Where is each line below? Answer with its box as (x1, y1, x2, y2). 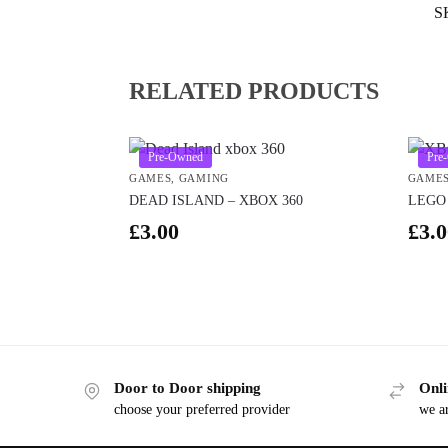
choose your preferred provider (113, 402, 290, 418)
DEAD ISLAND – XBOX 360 (128, 192, 303, 208)
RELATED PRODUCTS (128, 77, 379, 104)
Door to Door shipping (113, 379, 261, 396)
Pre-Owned (147, 149, 203, 164)
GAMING (178, 171, 229, 184)
